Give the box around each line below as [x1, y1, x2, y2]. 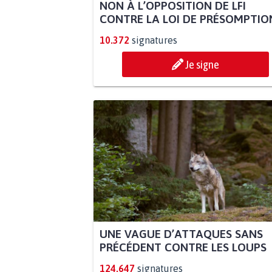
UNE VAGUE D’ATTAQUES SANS [99, 227, 263, 241]
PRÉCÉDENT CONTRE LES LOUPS [99, 240, 267, 254]
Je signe [185, 58, 219, 72]
